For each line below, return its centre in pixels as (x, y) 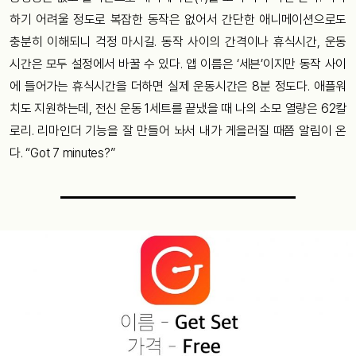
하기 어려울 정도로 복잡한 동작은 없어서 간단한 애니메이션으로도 (178, 19)
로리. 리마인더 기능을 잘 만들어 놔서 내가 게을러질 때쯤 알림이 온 (178, 130)
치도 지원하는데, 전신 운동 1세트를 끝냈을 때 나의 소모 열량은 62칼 (178, 108)
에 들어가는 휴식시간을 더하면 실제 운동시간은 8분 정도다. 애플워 (178, 86)
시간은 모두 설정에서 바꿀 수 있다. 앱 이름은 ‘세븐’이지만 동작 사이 (178, 64)
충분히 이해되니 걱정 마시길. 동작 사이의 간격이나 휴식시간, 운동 (178, 41)
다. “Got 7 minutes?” (62, 153)
